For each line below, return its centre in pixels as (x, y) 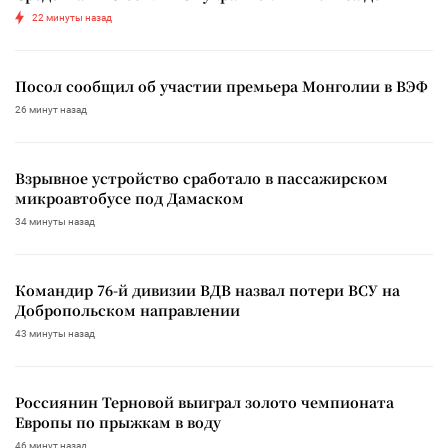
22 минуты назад (72, 17)
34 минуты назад (55, 221)
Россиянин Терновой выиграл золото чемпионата (204, 401)
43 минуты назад (55, 333)
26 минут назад (51, 109)
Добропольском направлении (127, 309)
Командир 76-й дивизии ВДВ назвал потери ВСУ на (207, 289)
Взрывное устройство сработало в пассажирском (201, 177)
